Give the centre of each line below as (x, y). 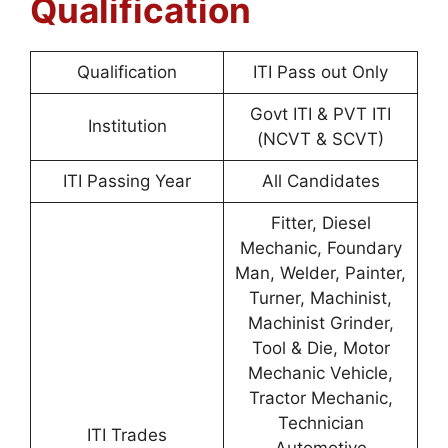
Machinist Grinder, (320, 322)
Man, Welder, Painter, (320, 272)
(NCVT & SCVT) (320, 138)
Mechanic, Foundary (320, 247)
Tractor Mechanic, (320, 397)
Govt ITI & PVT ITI (320, 113)
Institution (127, 125)
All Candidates (320, 180)
